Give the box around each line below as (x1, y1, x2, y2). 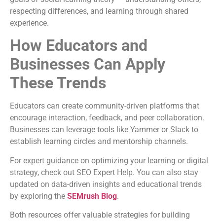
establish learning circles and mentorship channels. (10, 137, 188, 147)
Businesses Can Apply (10, 55, 165, 74)
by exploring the (10, 191, 67, 201)
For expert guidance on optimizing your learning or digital (10, 155, 208, 165)
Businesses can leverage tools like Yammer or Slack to (10, 125, 198, 135)
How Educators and (10, 36, 147, 55)
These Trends (10, 74, 106, 93)
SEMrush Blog (67, 191, 117, 201)
